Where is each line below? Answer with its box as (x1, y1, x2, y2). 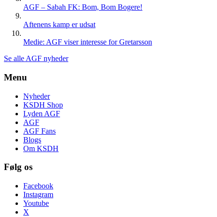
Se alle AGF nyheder (4, 54, 68, 63)
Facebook (23, 182, 53, 190)
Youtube (23, 199, 49, 208)
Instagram (23, 190, 53, 199)
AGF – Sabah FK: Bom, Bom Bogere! (23, 3, 142, 12)
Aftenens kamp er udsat (23, 20, 95, 29)
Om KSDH (23, 144, 59, 153)
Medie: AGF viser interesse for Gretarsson (23, 38, 152, 46)
